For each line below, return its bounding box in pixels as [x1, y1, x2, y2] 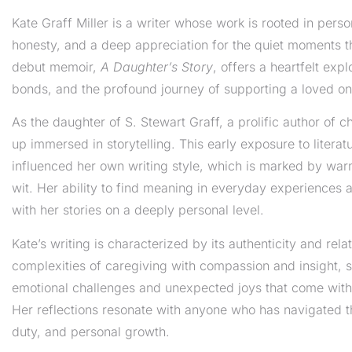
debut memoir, [12, 59, 101, 75]
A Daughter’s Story [101, 59, 213, 75]
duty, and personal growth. [12, 323, 170, 339]
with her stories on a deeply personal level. [12, 202, 264, 218]
